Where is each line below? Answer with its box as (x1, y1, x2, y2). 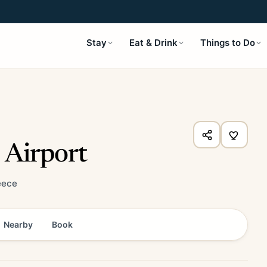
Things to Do (200, 37, 255, 48)
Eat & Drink (129, 37, 178, 48)
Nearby (4, 219, 33, 229)
